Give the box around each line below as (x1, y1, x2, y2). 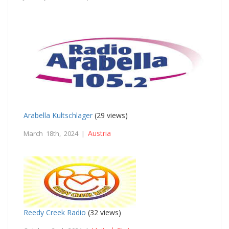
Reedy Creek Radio (24, 207, 86, 217)
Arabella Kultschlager (24, 110, 93, 120)
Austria (88, 128, 111, 138)
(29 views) (93, 110, 128, 120)
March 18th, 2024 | (24, 128, 88, 138)
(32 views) (86, 207, 121, 217)
